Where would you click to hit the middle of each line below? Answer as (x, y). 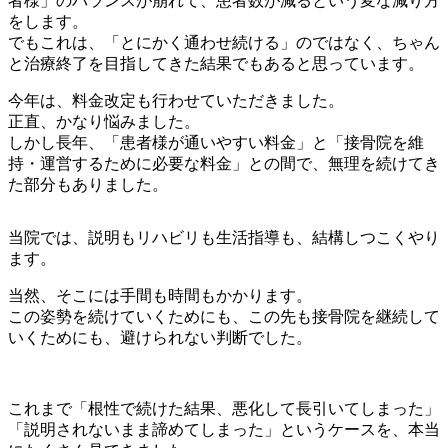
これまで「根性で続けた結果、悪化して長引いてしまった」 (224, 408)
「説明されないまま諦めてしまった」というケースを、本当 (224, 429)
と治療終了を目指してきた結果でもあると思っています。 (216, 63)
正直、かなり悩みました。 (104, 121)
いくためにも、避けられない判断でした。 (160, 337)
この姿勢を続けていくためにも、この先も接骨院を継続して (224, 316)
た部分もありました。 (88, 184)
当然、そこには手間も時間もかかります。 (160, 295)
